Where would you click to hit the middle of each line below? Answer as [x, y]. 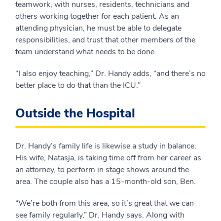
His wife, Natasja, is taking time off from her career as [108, 158]
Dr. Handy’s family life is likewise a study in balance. [106, 146]
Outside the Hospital [75, 113]
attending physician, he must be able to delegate [98, 28]
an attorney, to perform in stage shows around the [102, 170]
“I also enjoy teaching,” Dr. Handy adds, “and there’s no [110, 74]
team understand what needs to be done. [86, 52]
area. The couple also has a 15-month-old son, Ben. [106, 182]
